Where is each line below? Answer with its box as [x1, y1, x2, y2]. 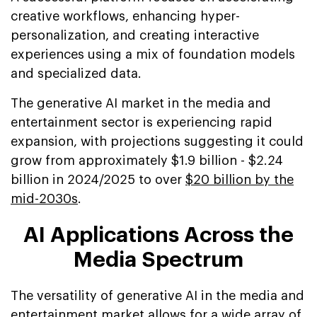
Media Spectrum [74, 248, 243, 270]
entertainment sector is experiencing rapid [11, 115, 272, 129]
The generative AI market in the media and [11, 96, 271, 110]
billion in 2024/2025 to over [11, 173, 185, 186]
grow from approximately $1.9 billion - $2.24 [11, 154, 283, 167]
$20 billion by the [185, 173, 294, 186]
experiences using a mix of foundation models [11, 47, 295, 61]
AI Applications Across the [23, 224, 294, 246]
